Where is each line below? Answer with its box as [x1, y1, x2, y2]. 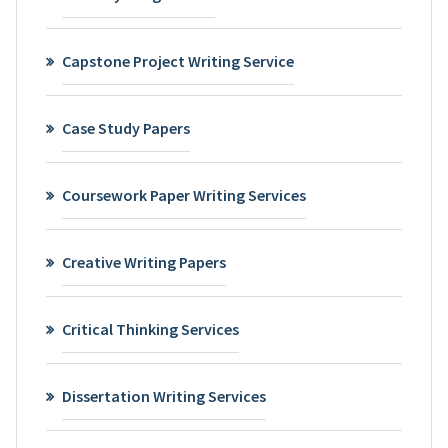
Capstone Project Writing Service [61, 50, 294, 71]
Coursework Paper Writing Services [61, 184, 306, 205]
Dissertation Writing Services [61, 385, 266, 406]
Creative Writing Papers [61, 251, 226, 272]
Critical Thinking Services [61, 318, 239, 339]
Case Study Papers [61, 117, 190, 138]
